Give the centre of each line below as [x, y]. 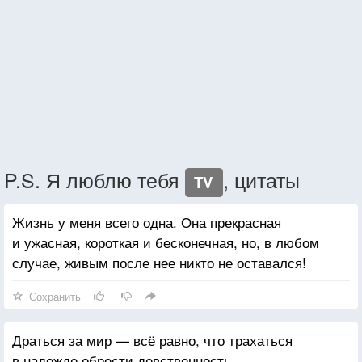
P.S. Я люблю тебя [95, 179]
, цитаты [261, 179]
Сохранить [55, 296]
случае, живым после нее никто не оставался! [159, 262]
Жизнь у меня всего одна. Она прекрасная [147, 221]
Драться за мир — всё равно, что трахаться [152, 339]
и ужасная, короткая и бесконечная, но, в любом [166, 242]
